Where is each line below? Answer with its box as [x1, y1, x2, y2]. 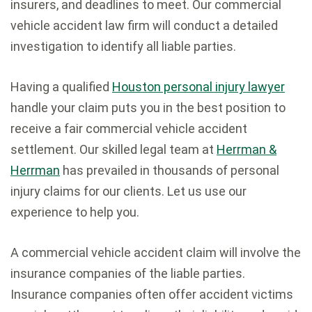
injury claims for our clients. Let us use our [10, 183, 247, 198]
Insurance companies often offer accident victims [10, 286, 293, 302]
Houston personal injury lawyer [112, 79, 285, 94]
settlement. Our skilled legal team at [10, 141, 217, 157]
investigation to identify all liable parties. [10, 38, 236, 54]
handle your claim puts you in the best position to [10, 100, 286, 115]
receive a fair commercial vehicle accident [10, 120, 247, 136]
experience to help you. [10, 204, 139, 219]
